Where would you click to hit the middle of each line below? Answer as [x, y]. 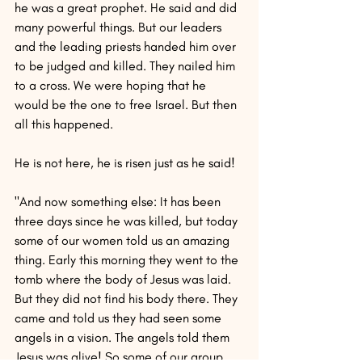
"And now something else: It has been [119, 202]
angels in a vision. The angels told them [124, 337]
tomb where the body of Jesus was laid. [124, 279]
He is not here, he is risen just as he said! [125, 163]
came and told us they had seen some [120, 318]
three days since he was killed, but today [128, 221]
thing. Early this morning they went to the [128, 260]
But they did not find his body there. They [128, 299]
